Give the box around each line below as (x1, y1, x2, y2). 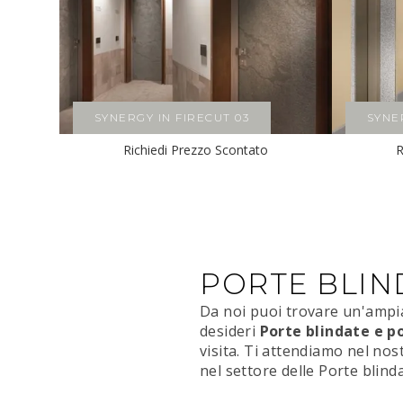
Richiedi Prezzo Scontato (122, 141, 268, 159)
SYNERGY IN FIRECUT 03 (94, 111, 250, 125)
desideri (200, 321, 260, 342)
